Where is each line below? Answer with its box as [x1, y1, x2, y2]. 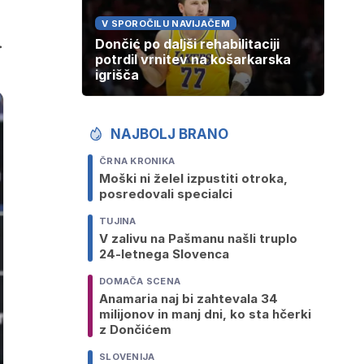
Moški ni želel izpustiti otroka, [99, 171, 288, 187]
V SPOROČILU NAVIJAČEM [102, 18, 230, 30]
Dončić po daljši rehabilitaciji [95, 36, 279, 53]
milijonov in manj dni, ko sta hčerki [99, 306, 311, 323]
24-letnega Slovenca [99, 246, 229, 262]
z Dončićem [99, 322, 171, 338]
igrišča [95, 67, 139, 84]
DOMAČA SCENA [99, 275, 181, 288]
